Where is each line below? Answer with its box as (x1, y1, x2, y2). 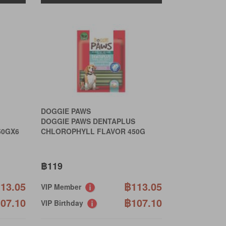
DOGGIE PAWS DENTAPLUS (40, 116, 135, 126)
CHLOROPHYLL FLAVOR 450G (40, 126, 145, 136)
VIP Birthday (40, 198, 87, 208)
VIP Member (40, 182, 85, 192)
